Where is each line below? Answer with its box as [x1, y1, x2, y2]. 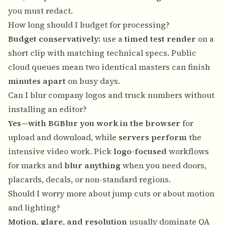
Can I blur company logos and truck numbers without [8, 89, 214, 101]
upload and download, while [8, 132, 119, 143]
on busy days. [66, 75, 120, 87]
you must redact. [8, 5, 73, 17]
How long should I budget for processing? [8, 19, 170, 31]
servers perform [119, 132, 187, 143]
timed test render [125, 33, 196, 45]
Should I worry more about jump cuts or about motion [8, 188, 214, 199]
